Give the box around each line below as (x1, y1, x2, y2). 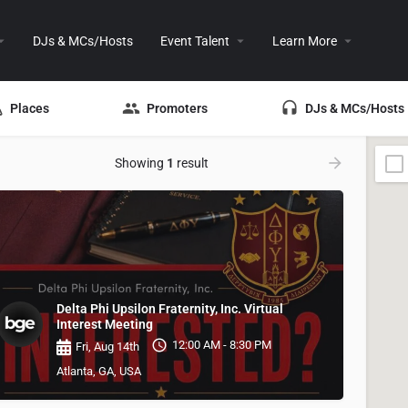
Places (10, 100, 49, 116)
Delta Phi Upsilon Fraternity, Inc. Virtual (56, 301, 283, 316)
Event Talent (159, 33, 229, 48)
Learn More (271, 33, 337, 48)
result (173, 156, 209, 170)
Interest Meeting (56, 317, 153, 331)
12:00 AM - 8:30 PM (172, 338, 271, 352)
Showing (114, 156, 167, 170)
